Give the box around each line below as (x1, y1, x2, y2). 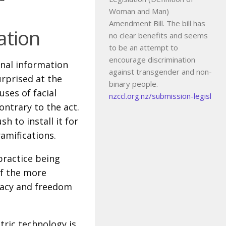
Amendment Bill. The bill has (109, 18, 205, 28)
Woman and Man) (109, 6, 169, 16)
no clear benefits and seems (109, 30, 208, 40)
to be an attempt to (109, 42, 178, 52)
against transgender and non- (109, 66, 212, 77)
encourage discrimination (109, 54, 195, 65)
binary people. (109, 78, 158, 89)
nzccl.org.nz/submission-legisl (109, 90, 211, 101)
